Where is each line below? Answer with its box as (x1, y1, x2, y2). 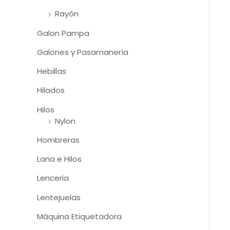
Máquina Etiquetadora (37, 210, 122, 222)
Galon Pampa (37, 27, 89, 39)
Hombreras (37, 134, 80, 145)
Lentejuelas (37, 191, 81, 203)
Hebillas (37, 66, 66, 77)
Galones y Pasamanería (37, 46, 128, 57)
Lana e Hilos (37, 154, 82, 165)
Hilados (37, 85, 65, 96)
